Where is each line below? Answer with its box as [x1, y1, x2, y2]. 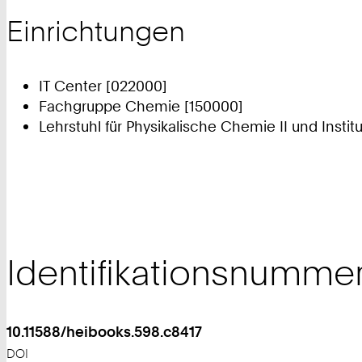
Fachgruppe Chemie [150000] [39, 96, 243, 115]
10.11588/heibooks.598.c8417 [6, 322, 202, 341]
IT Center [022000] [39, 76, 167, 95]
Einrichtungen [6, 15, 185, 48]
